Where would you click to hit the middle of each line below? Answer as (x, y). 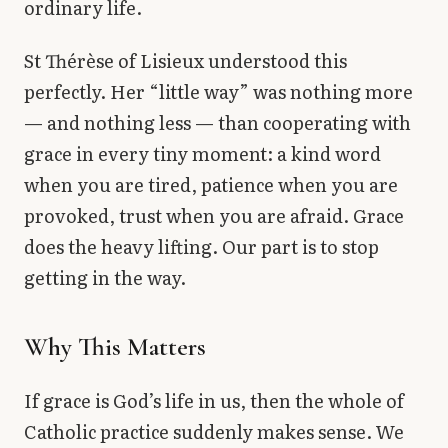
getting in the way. (105, 278)
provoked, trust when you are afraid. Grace (214, 216)
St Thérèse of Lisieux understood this (185, 61)
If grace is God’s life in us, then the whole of (214, 401)
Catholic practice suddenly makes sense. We (214, 432)
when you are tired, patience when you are (211, 185)
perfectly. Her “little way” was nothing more (218, 92)
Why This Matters (115, 347)
